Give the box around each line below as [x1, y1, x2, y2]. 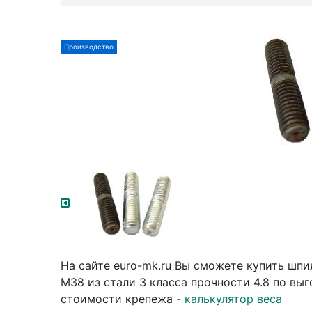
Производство [64, 42, 114, 51]
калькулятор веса [185, 291, 282, 306]
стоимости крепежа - [61, 291, 185, 306]
